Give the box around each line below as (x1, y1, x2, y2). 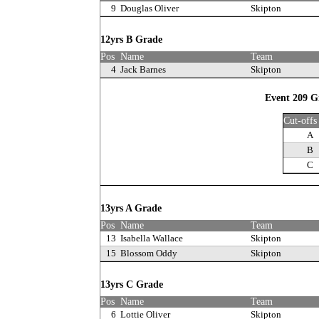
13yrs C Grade (100, 279, 166, 290)
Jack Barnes (120, 64, 166, 75)
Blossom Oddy (120, 248, 177, 258)
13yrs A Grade (100, 203, 164, 214)
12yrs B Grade (100, 34, 165, 45)
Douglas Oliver (120, 3, 179, 14)
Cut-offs (283, 115, 317, 126)
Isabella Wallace (120, 233, 183, 244)
